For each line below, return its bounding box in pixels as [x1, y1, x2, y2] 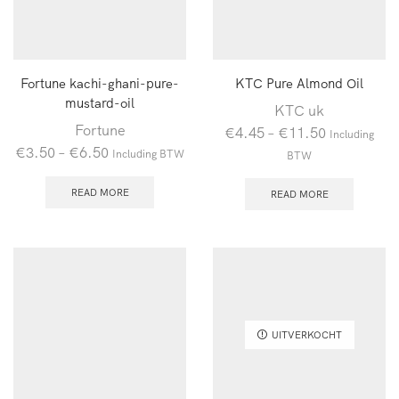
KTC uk [274, 101, 324, 119]
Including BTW [112, 146, 184, 160]
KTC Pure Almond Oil [235, 74, 363, 92]
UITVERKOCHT [271, 328, 342, 341]
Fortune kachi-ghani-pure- [20, 74, 179, 92]
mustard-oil [65, 94, 134, 111]
